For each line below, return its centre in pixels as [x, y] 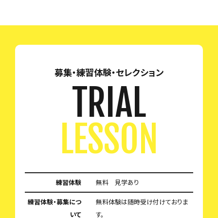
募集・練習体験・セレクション [109, 72]
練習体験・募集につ [54, 201]
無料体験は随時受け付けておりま [142, 201]
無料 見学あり [118, 182]
